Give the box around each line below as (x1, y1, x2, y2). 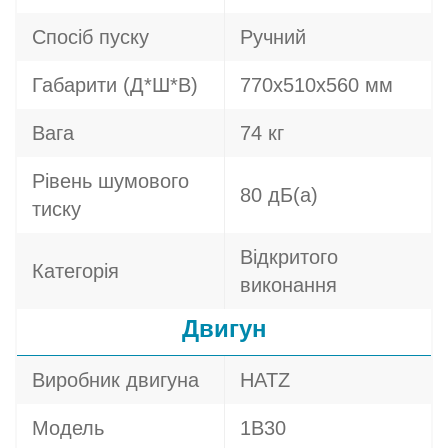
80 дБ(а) (240, 184, 318, 206)
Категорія (32, 260, 119, 282)
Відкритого (240, 246, 338, 268)
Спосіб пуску (32, 26, 149, 48)
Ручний (240, 26, 306, 48)
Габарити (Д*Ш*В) (32, 74, 198, 96)
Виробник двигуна (32, 369, 199, 391)
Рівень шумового (32, 170, 189, 192)
